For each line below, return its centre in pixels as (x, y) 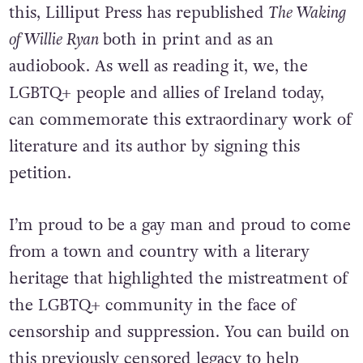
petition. (40, 173)
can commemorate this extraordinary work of (180, 120)
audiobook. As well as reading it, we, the (158, 66)
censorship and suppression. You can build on (179, 333)
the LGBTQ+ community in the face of (152, 306)
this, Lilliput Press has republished (139, 13)
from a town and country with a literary (159, 252)
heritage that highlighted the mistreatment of (178, 279)
